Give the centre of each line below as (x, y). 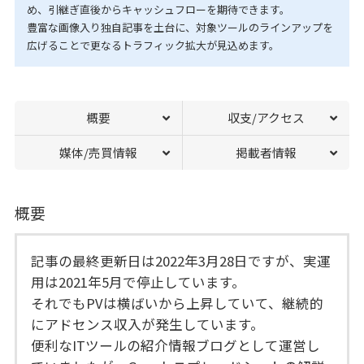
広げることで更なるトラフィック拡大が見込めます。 (153, 45)
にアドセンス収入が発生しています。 (148, 324)
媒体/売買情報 (98, 153)
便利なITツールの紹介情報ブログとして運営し (176, 345)
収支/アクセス (266, 118)
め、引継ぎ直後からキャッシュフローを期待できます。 (158, 10)
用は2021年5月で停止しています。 (139, 282)
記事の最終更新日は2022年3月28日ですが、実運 (181, 260)
